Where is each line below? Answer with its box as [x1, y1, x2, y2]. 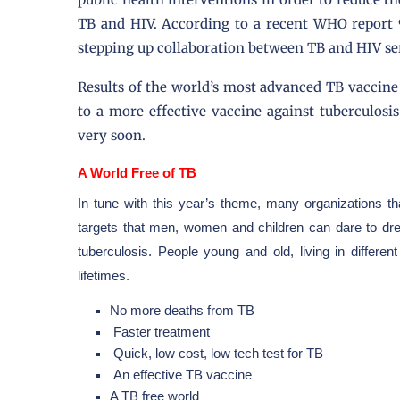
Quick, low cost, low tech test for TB [110, 346, 323, 361]
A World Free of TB [78, 165, 196, 180]
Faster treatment [110, 324, 210, 339]
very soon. [78, 127, 146, 144]
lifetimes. [78, 268, 129, 283]
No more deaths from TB [110, 303, 254, 318]
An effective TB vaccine [110, 367, 252, 382]
